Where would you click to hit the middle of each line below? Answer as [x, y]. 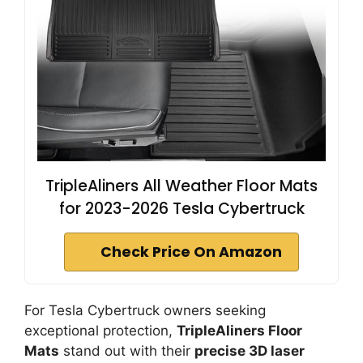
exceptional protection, [100, 330]
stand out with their [127, 350]
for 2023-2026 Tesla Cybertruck [181, 208]
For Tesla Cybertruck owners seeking [145, 310]
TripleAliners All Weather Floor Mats [181, 186]
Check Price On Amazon [191, 252]
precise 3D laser [250, 350]
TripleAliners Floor [239, 330]
